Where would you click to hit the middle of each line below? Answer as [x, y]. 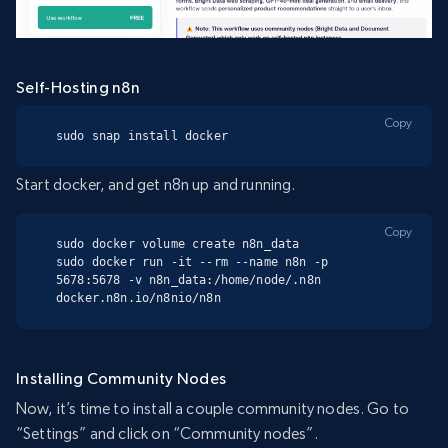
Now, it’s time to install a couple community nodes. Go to [213, 409]
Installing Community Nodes [121, 379]
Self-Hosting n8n [78, 87]
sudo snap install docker [142, 135]
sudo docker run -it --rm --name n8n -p [192, 262]
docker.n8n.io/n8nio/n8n [138, 298]
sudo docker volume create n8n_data [178, 244]
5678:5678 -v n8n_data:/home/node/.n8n [188, 280]
